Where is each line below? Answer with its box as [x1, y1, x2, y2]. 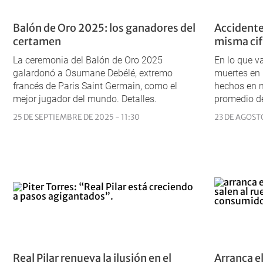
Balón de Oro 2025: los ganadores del [13, 21, 195, 35]
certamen [13, 34, 61, 48]
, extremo [135, 67, 173, 79]
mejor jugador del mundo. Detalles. [13, 93, 157, 104]
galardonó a [13, 67, 65, 79]
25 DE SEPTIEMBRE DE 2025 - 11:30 [13, 112, 140, 122]
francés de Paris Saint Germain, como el [13, 80, 177, 92]
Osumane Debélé [65, 67, 135, 79]
